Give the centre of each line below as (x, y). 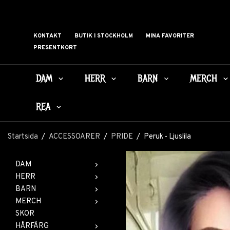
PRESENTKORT (55, 48)
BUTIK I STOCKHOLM (104, 36)
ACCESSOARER (74, 137)
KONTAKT (47, 36)
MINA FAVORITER (170, 36)
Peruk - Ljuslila (167, 137)
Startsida (23, 137)
